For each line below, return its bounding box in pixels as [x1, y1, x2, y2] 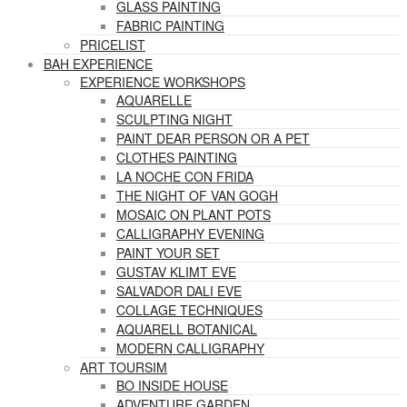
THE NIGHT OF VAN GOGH [116, 186, 278, 204]
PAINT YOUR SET [116, 243, 220, 262]
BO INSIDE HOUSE [116, 376, 228, 394]
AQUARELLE [116, 91, 192, 109]
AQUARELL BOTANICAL [116, 320, 257, 338]
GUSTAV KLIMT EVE [116, 263, 236, 281]
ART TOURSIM [80, 358, 167, 376]
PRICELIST [80, 35, 145, 54]
